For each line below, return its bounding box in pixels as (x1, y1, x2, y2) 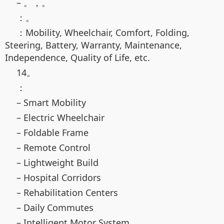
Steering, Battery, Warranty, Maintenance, (5, 39, 182, 51)
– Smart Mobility (16, 96, 86, 109)
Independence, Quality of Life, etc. (5, 51, 150, 64)
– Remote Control (16, 141, 90, 154)
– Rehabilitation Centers (16, 186, 118, 199)
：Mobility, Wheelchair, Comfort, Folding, (16, 26, 189, 39)
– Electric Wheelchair (16, 111, 104, 124)
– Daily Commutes (16, 201, 93, 214)
